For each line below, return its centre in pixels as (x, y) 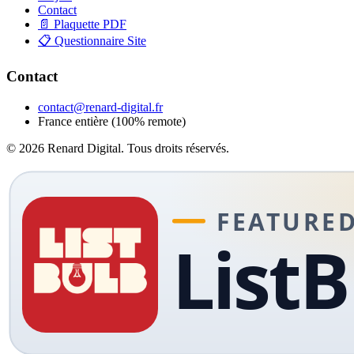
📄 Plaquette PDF (82, 24)
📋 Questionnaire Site (92, 41)
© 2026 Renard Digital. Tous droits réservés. (118, 148)
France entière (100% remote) (112, 121)
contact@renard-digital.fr (100, 107)
